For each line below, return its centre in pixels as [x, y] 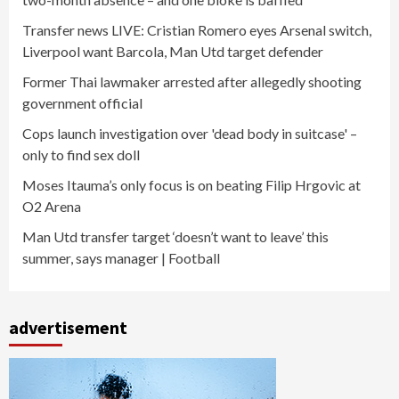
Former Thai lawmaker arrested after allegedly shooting [192, 81]
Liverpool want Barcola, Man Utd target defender [173, 51]
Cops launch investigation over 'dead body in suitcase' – [190, 133]
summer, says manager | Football [121, 257]
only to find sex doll [81, 154]
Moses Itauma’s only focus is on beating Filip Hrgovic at [191, 184]
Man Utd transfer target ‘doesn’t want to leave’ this [175, 236]
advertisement [68, 327]
